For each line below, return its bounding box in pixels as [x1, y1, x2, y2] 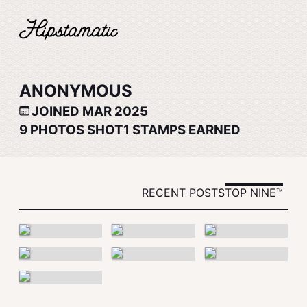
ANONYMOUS [19, 81, 132, 101]
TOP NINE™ [225, 186, 283, 199]
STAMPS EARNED [130, 122, 241, 138]
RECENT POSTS [142, 186, 225, 199]
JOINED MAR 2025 [32, 103, 148, 119]
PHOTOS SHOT [27, 122, 123, 138]
